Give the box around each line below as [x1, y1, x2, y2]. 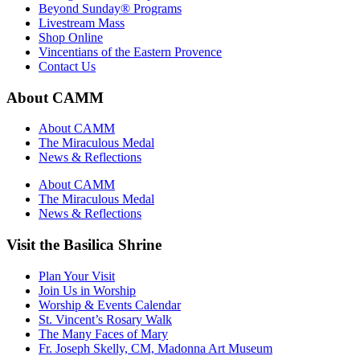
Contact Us [39, 59, 96, 74]
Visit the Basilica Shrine [6, 236, 162, 254]
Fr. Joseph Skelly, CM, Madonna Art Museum [39, 341, 272, 355]
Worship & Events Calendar [39, 297, 181, 312]
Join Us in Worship [39, 283, 136, 297]
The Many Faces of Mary [39, 326, 168, 341]
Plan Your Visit [39, 268, 115, 283]
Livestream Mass [39, 16, 125, 31]
